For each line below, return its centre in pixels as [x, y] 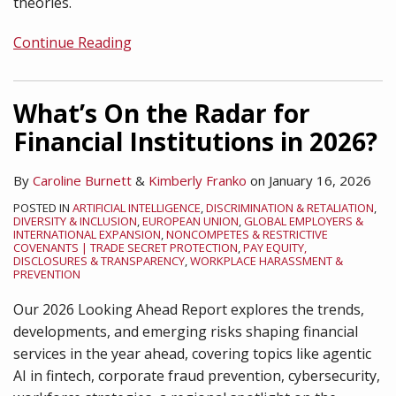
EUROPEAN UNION [190, 221]
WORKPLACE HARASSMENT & [267, 261]
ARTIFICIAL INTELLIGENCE [137, 208]
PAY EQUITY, [275, 247]
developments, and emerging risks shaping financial [186, 331]
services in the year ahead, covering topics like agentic [192, 354]
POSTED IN [43, 208]
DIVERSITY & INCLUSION [75, 221]
